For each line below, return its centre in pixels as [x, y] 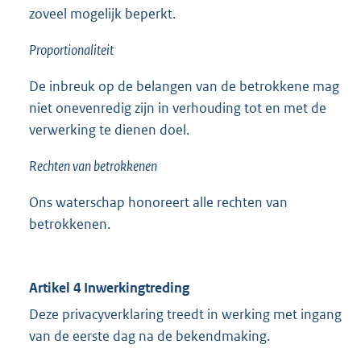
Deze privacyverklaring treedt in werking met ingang [185, 315]
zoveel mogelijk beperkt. [102, 14]
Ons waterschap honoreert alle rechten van [158, 203]
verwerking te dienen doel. [109, 130]
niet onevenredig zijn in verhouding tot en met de [178, 108]
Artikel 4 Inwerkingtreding [109, 288]
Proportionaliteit [71, 50]
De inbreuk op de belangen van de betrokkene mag [184, 87]
